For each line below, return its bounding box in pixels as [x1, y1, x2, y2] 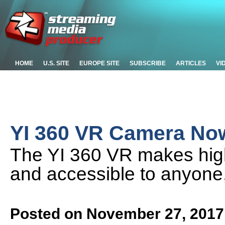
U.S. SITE [43, 60, 69, 67]
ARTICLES [176, 60, 206, 67]
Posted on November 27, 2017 [10, 205, 224, 222]
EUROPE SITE [79, 60, 120, 67]
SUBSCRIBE [130, 60, 166, 67]
